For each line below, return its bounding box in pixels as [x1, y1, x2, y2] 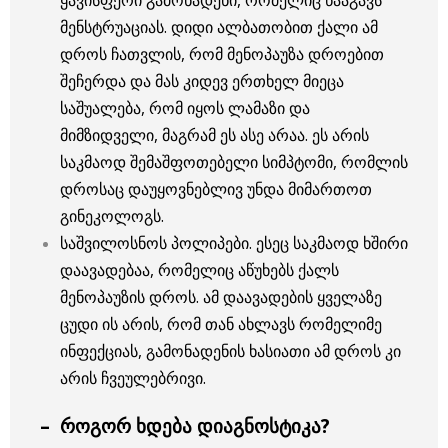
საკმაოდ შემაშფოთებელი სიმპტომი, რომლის [60, 151, 408, 174]
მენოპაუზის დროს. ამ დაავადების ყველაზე [60, 286, 382, 309]
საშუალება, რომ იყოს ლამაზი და [60, 97, 310, 120]
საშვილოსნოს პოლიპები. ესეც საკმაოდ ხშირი [60, 232, 408, 255]
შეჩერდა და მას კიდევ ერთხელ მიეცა [60, 70, 344, 93]
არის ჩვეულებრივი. [60, 367, 206, 390]
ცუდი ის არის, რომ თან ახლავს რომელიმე [60, 313, 382, 336]
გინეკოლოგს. [60, 205, 164, 228]
